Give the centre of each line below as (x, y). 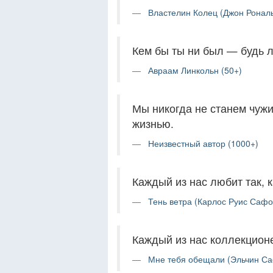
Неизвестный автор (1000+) (203, 143)
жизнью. (153, 123)
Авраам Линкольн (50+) (195, 70)
